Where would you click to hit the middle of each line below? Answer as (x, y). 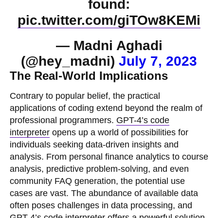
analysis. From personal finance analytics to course (109, 157)
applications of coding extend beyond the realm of (106, 108)
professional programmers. (63, 120)
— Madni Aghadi (109, 46)
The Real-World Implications (89, 76)
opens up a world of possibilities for (119, 133)
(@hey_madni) (70, 61)
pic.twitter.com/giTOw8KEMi (109, 20)
